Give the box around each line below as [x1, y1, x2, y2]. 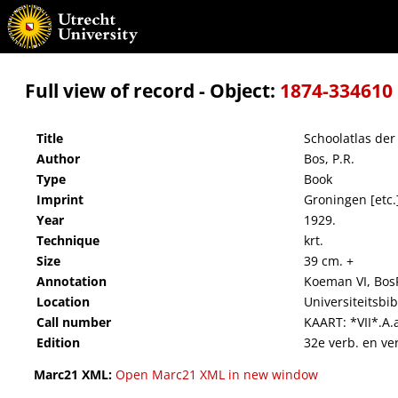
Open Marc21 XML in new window [115, 366, 318, 384]
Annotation [36, 273, 107, 291]
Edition [36, 334, 80, 352]
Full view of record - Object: [25, 78, 280, 103]
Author [36, 150, 80, 168]
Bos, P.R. [304, 150, 354, 168]
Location [36, 293, 90, 311]
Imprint [36, 191, 84, 209]
